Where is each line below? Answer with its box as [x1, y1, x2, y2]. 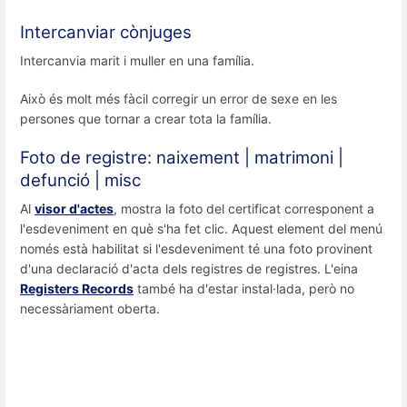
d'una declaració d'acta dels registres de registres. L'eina [20, 260, 358, 276]
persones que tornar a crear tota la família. [20, 110, 272, 126]
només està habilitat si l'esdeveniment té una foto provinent [20, 240, 372, 256]
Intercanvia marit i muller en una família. [20, 53, 254, 69]
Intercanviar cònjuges [20, 22, 192, 44]
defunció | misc [20, 169, 141, 191]
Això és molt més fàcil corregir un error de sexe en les [20, 90, 337, 106]
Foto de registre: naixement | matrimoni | [20, 146, 343, 168]
